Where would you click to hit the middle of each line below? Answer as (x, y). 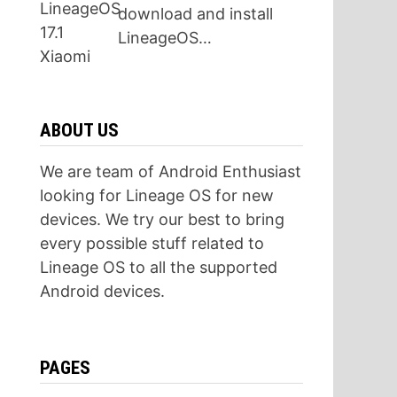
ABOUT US (79, 130)
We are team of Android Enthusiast (170, 171)
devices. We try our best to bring (162, 219)
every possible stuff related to (152, 243)
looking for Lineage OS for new (156, 195)
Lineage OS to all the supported (158, 267)
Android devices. (102, 291)
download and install (196, 13)
